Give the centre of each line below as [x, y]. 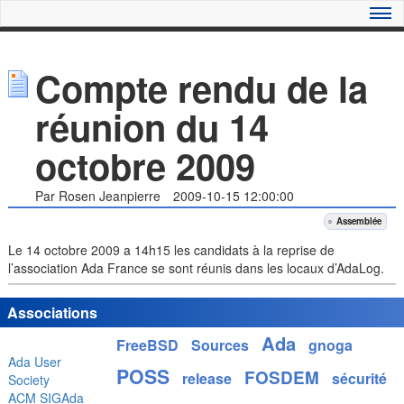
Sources [220, 345]
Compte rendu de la [201, 88]
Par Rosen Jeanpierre [97, 196]
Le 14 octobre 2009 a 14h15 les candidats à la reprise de [171, 250]
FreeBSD [147, 345]
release [207, 379]
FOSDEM [282, 378]
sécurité [359, 379]
